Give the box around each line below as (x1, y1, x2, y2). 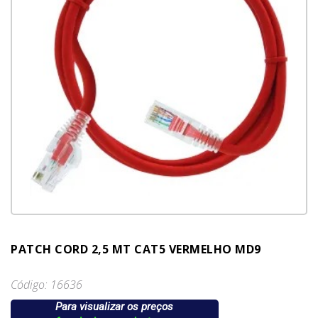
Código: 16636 (11, 277, 82, 293)
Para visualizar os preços (55, 300, 174, 314)
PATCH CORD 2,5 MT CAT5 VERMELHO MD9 (11, 241, 261, 258)
